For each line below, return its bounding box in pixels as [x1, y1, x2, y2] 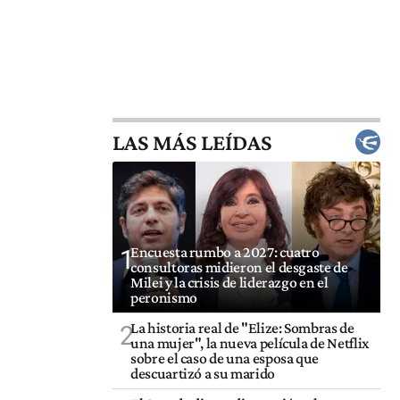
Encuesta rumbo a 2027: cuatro [130, 242, 320, 261]
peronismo [130, 287, 197, 306]
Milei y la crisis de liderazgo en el [130, 272, 329, 291]
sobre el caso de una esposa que [130, 348, 320, 367]
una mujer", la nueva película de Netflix [130, 333, 369, 352]
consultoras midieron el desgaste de [130, 257, 348, 276]
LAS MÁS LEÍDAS [112, 129, 271, 155]
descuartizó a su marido [130, 363, 275, 382]
